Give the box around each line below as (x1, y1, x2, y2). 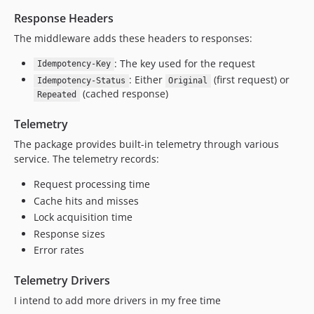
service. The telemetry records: (14, 152, 159, 166)
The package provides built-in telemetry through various (14, 137, 279, 151)
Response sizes (34, 226, 105, 240)
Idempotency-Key (36, 59, 111, 69)
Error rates (34, 243, 84, 257)
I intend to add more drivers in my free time (14, 294, 221, 308)
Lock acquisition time (34, 210, 132, 224)
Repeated (36, 90, 76, 100)
